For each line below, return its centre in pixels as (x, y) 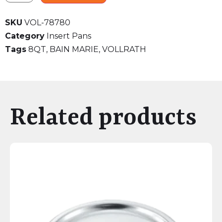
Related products (103, 118)
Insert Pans (69, 36)
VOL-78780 (47, 23)
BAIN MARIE (74, 50)
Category (25, 36)
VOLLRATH (124, 50)
